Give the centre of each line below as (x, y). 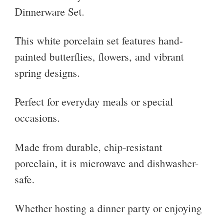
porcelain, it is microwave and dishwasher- (107, 163)
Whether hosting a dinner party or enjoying (108, 208)
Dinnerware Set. (50, 11)
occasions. (37, 118)
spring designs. (47, 73)
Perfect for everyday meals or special (94, 102)
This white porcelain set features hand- (99, 41)
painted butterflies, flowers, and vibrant (99, 57)
